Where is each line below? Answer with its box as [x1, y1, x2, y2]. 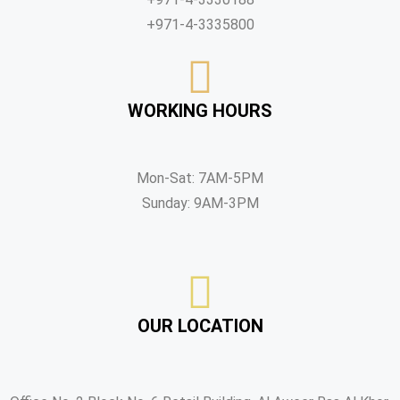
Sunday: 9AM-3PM [141, 195, 259, 212]
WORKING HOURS [128, 100, 272, 121]
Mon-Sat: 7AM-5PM [137, 170, 263, 187]
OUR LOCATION [137, 315, 263, 337]
